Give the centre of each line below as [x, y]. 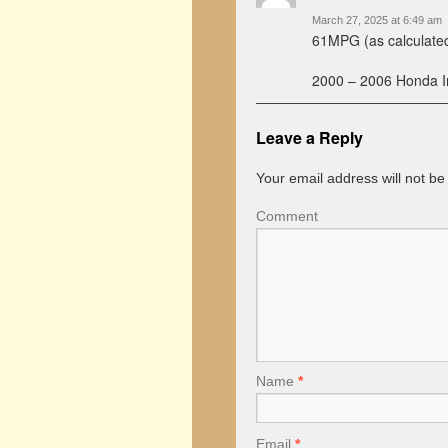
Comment [287, 216]
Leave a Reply [309, 137]
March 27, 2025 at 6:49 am [377, 20]
